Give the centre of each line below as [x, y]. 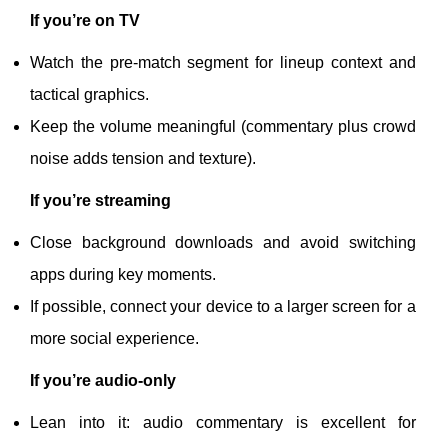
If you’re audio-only [103, 380]
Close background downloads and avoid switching [223, 242]
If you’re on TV [85, 20]
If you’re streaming [100, 200]
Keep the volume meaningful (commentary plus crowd [223, 126]
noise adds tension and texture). [143, 158]
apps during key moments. [123, 274]
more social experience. [114, 338]
